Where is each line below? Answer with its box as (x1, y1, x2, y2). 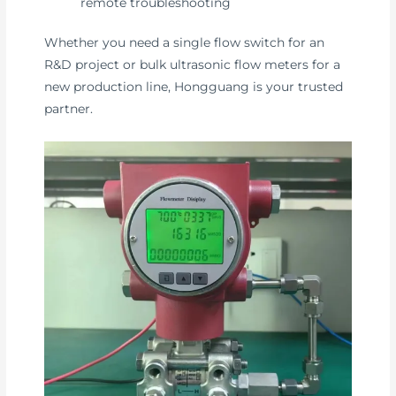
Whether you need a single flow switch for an (44, 35, 325, 50)
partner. (44, 102, 94, 117)
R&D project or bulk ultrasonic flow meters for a (44, 57, 341, 72)
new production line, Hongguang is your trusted (44, 80, 344, 95)
